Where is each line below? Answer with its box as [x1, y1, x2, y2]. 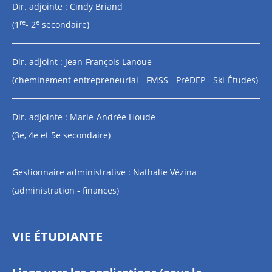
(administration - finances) [12, 185, 119, 196]
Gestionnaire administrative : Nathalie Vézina [12, 166, 199, 178]
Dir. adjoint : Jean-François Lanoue [12, 56, 152, 67]
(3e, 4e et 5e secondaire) [12, 129, 110, 141]
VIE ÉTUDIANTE [12, 228, 103, 245]
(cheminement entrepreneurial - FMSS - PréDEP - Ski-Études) [12, 74, 258, 86]
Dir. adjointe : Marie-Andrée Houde [12, 111, 155, 123]
